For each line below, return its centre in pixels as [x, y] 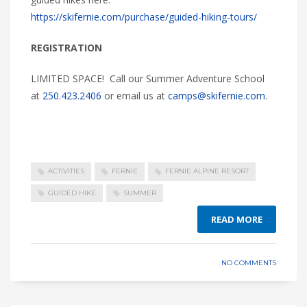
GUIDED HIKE [72, 193]
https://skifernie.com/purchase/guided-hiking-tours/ [144, 17]
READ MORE [237, 220]
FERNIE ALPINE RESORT [207, 171]
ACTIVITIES [66, 171]
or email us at [135, 96]
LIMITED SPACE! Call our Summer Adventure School [148, 79]
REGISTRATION [66, 48]
